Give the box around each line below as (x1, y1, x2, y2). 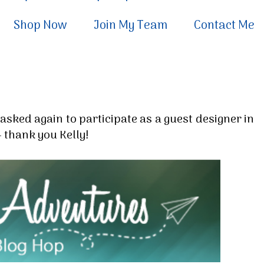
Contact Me (194, 16, 255, 35)
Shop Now (14, 16, 67, 35)
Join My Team (94, 16, 167, 35)
